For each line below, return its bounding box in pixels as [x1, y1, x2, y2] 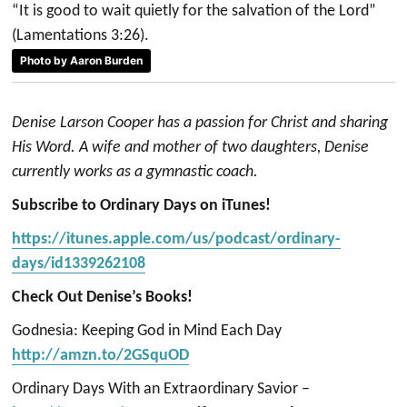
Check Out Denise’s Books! [12, 289, 194, 307]
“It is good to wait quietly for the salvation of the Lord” [12, 2, 377, 20]
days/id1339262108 [12, 255, 146, 273]
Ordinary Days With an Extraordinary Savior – [12, 381, 311, 399]
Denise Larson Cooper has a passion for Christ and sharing [12, 114, 389, 133]
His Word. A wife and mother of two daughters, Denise [12, 139, 370, 157]
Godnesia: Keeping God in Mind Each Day [12, 323, 283, 341]
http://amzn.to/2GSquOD [12, 347, 190, 365]
